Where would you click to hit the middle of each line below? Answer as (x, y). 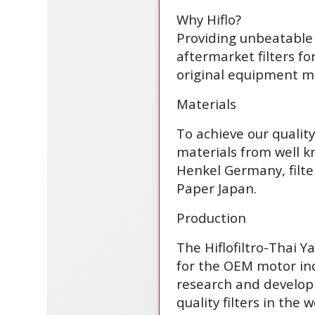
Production (211, 217)
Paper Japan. (216, 188)
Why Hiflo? (208, 19)
